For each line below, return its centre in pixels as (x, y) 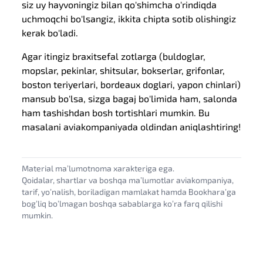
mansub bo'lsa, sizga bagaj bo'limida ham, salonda (130, 98)
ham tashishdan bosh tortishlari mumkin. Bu (116, 112)
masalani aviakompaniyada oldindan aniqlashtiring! (131, 127)
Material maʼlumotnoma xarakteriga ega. (98, 168)
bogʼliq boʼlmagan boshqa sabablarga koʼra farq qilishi (122, 203)
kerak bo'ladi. (50, 33)
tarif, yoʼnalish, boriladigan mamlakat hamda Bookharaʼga (129, 192)
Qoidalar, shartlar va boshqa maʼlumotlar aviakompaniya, (128, 180)
